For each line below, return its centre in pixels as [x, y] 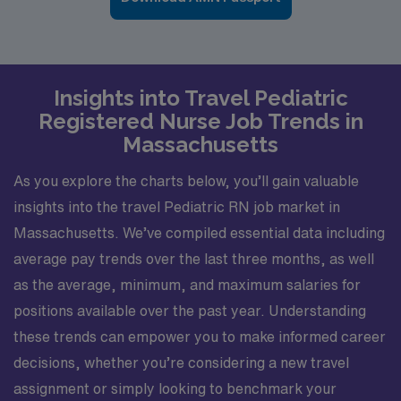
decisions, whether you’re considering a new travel [181, 362]
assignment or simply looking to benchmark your [175, 388]
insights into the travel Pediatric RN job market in [177, 206]
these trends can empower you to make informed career [200, 336]
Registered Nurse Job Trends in [200, 121]
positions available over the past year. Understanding [190, 310]
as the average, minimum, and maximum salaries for [187, 284]
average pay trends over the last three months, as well [194, 258]
